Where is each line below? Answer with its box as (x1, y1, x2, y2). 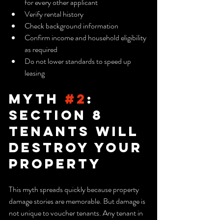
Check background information (25, 20, 118, 31)
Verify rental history (25, 8, 83, 20)
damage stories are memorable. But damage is (9, 195, 147, 207)
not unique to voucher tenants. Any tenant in (9, 207, 144, 219)
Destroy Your (9, 138, 148, 156)
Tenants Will (9, 122, 145, 139)
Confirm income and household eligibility (25, 31, 148, 43)
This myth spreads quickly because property (9, 183, 140, 195)
